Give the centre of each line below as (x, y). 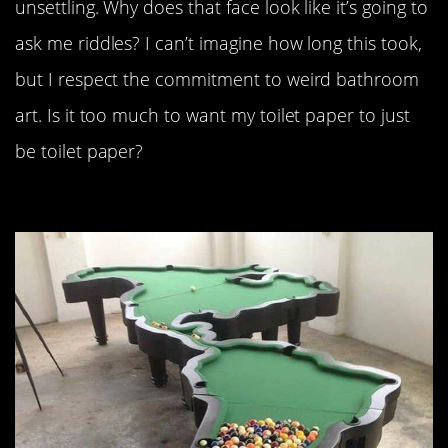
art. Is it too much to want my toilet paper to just (212, 115)
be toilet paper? (79, 151)
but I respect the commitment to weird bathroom (217, 79)
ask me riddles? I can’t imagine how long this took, (218, 43)
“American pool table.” (144, 202)
